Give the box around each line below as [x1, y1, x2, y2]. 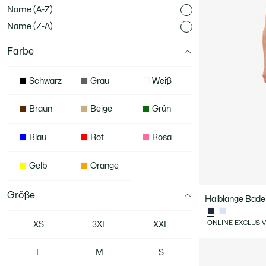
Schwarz [29, 77, 62, 85]
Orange [90, 162, 119, 170]
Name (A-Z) [7, 6, 53, 14]
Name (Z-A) [7, 23, 53, 30]
